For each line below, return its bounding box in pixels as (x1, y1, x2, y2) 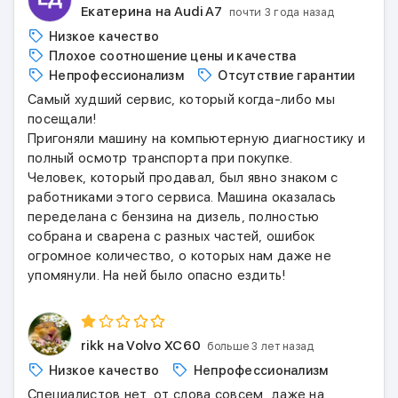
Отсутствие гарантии (218, 68, 355, 83)
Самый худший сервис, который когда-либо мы (28, 92, 335, 107)
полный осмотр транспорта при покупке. (28, 150, 293, 166)
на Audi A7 (155, 4, 223, 20)
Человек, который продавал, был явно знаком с (28, 170, 338, 186)
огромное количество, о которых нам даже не (28, 248, 331, 264)
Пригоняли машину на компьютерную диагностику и (28, 131, 366, 147)
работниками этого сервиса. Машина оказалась (28, 189, 337, 205)
